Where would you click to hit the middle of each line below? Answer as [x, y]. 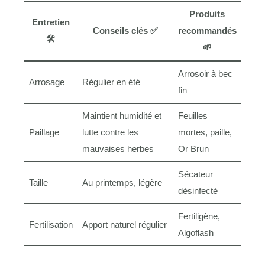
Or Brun [193, 148]
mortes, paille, [205, 132]
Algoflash [195, 232]
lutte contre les [110, 132]
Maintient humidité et [122, 115]
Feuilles [193, 115]
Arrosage [46, 82]
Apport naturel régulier [124, 224]
